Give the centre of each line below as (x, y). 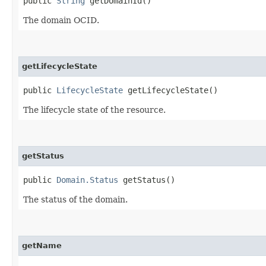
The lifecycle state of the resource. (94, 110)
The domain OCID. (61, 20)
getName (42, 245)
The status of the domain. (75, 199)
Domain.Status (87, 180)
